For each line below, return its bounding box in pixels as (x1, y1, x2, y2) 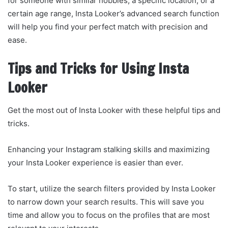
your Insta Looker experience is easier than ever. (8, 158, 183, 168)
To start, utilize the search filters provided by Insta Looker (8, 184, 216, 194)
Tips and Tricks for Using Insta (8, 59, 189, 78)
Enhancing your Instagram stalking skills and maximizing (8, 145, 210, 155)
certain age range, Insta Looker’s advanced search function (8, 8, 219, 18)
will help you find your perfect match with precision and (8, 21, 208, 32)
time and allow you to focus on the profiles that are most (8, 210, 210, 220)
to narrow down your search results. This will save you (8, 197, 204, 207)
